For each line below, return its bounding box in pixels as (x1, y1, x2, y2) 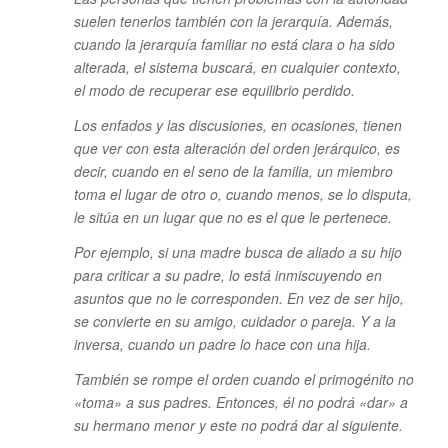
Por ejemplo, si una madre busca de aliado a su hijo (73, 241, 402, 262)
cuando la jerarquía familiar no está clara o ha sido (73, 34, 395, 54)
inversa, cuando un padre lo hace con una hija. (73, 333, 371, 354)
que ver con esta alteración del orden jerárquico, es (73, 137, 400, 158)
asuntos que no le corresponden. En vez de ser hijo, (73, 287, 404, 308)
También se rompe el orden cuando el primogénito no (73, 368, 414, 389)
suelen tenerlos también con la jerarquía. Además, (73, 11, 393, 31)
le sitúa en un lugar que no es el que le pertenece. (73, 206, 392, 227)
